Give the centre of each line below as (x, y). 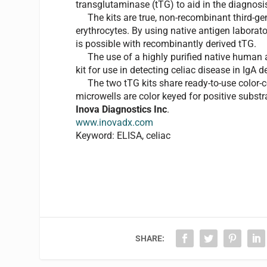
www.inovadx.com (115, 122)
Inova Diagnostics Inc (122, 109)
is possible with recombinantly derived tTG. (166, 44)
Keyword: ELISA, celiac (123, 135)
